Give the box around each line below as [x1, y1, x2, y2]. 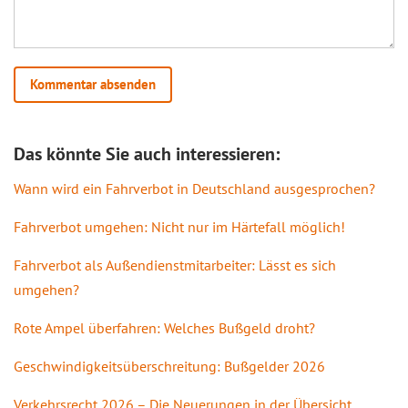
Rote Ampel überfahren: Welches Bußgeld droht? [14, 318, 315, 337]
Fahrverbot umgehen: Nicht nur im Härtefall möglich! [14, 217, 345, 236]
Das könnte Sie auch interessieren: [14, 141, 280, 166]
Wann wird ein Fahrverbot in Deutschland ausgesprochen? [14, 178, 375, 198]
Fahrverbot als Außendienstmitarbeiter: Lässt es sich [14, 255, 336, 274]
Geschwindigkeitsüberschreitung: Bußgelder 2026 [14, 356, 325, 375]
